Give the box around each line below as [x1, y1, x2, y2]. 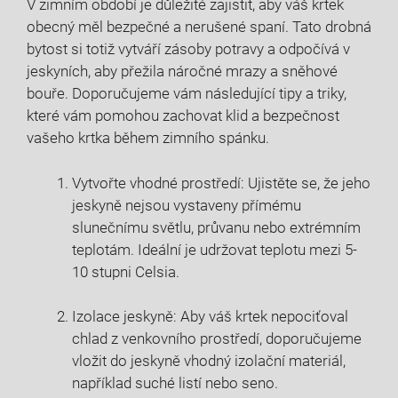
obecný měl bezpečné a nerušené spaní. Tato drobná [27, 18, 371, 36]
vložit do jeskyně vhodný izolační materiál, [72, 352, 346, 370]
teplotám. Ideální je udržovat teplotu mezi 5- [72, 240, 357, 259]
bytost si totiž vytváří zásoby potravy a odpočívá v [27, 40, 350, 59]
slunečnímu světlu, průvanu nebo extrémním [72, 218, 361, 236]
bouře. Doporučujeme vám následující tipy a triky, [27, 84, 346, 103]
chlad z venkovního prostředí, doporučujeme [72, 330, 362, 348]
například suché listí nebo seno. [72, 374, 278, 393]
